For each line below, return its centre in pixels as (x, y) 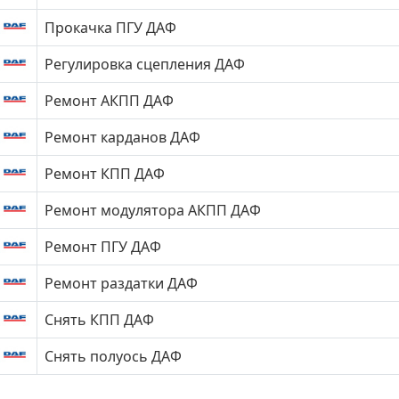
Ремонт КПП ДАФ (105, 174)
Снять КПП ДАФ (99, 320)
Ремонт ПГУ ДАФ (103, 247)
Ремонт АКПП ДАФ (109, 101)
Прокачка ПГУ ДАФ (110, 28)
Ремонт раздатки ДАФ (121, 283)
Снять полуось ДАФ (113, 356)
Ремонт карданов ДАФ (122, 137)
